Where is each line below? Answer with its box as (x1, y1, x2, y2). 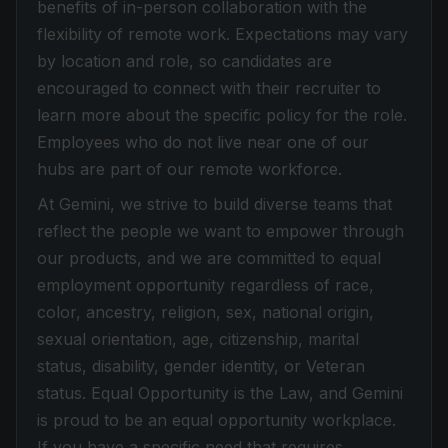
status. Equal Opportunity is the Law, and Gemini (37, 383, 403, 403)
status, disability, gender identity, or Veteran (37, 356, 365, 376)
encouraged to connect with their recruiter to (37, 78, 381, 98)
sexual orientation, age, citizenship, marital (37, 329, 359, 349)
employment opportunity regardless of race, (37, 275, 374, 295)
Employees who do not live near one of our (37, 132, 369, 152)
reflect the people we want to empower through (37, 221, 404, 241)
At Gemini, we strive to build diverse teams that (37, 194, 392, 214)
